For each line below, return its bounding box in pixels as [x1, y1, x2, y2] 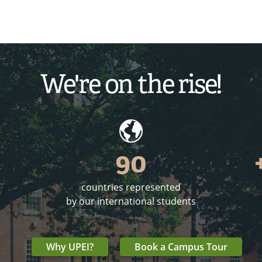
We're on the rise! [40, 68, 222, 101]
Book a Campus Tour [135, 240, 227, 254]
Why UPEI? [46, 240, 94, 254]
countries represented [81, 181, 181, 194]
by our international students [66, 195, 196, 208]
